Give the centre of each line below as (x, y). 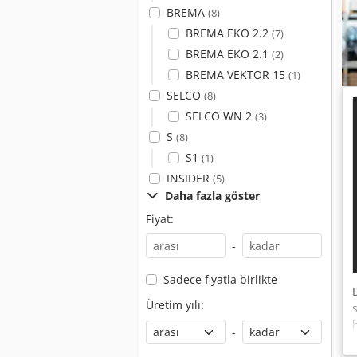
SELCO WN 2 (220, 116)
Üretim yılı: (175, 305)
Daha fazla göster (212, 196)
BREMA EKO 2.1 (228, 54)
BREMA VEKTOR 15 (237, 75)
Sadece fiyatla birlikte (220, 279)
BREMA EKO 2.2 (228, 33)
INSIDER (189, 178)
